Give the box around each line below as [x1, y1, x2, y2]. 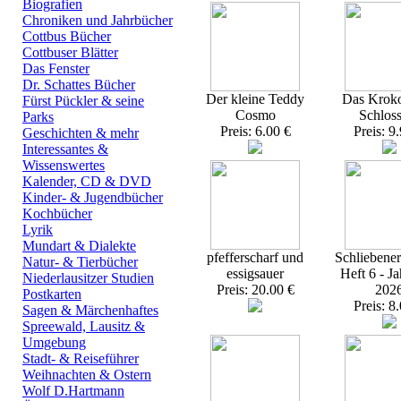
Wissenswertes [22, 158, 105, 173]
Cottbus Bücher [22, 29, 111, 44]
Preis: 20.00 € [216, 282, 294, 297]
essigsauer [226, 266, 284, 281]
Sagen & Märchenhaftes [22, 303, 158, 318]
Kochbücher [22, 206, 92, 221]
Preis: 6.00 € [219, 124, 291, 139]
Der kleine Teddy [206, 91, 304, 107]
